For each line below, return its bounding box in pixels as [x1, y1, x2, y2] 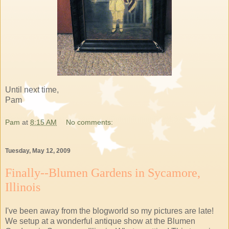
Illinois [5, 180, 40, 194]
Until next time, [5, 85, 59, 94]
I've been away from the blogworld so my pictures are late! [5, 207, 214, 216]
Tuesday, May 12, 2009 [5, 147, 71, 154]
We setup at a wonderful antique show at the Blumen [5, 217, 195, 226]
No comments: [66, 118, 113, 126]
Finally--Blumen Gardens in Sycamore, [5, 166, 200, 179]
